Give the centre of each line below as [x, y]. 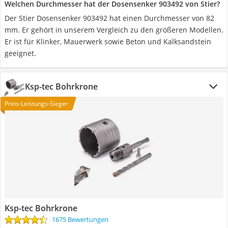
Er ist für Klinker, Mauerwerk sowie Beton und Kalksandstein [108, 41]
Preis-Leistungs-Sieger [36, 104]
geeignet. [20, 53]
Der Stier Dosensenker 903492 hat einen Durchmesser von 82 [109, 18]
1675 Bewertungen [80, 219]
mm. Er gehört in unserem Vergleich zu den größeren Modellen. [114, 30]
